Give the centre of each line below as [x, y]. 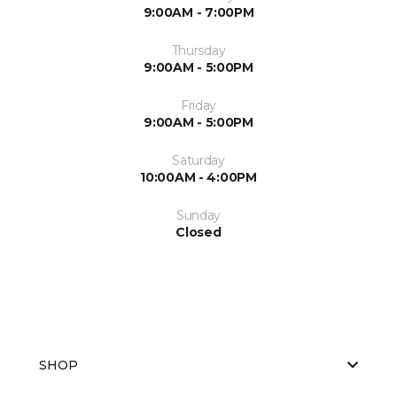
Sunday [198, 215]
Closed [198, 232]
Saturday [198, 160]
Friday [198, 105]
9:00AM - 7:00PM [198, 12]
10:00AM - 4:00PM [198, 177]
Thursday [198, 50]
